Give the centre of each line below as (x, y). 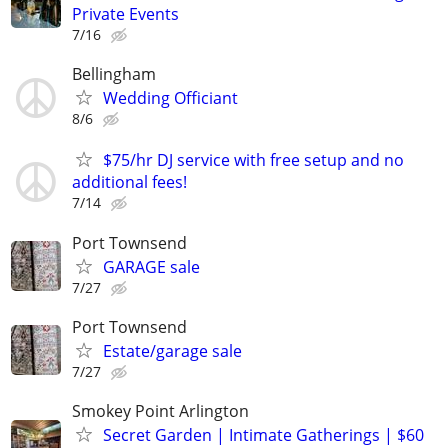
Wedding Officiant (170, 98)
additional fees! (129, 182)
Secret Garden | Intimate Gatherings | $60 (263, 434)
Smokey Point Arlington (160, 410)
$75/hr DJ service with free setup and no (253, 160)
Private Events (125, 14)
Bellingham (114, 74)
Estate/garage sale (172, 350)
